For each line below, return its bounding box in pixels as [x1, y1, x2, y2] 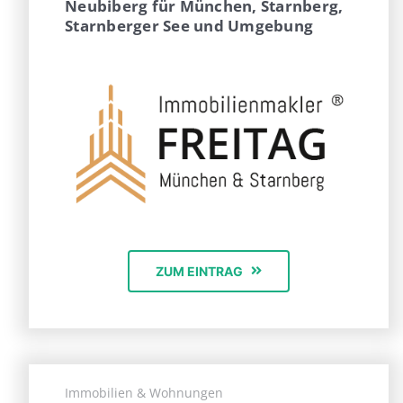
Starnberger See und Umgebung [65, 15, 313, 37]
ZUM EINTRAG [155, 263, 243, 279]
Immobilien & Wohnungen [65, 383, 223, 401]
